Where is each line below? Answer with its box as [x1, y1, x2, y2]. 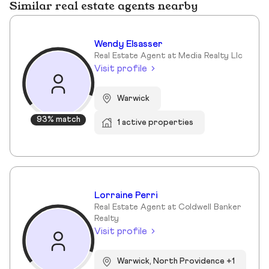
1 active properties [117, 118, 194, 127]
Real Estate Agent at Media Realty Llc [94, 52, 243, 61]
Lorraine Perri [94, 190, 158, 201]
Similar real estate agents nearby [10, 1, 198, 13]
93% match [36, 115, 80, 124]
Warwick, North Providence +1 [117, 257, 235, 266]
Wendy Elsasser [94, 39, 163, 49]
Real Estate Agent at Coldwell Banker [94, 203, 241, 212]
